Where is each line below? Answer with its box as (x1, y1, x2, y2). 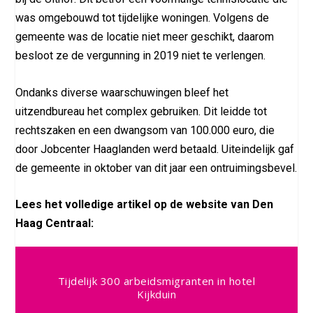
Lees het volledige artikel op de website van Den (15, 198, 274, 212)
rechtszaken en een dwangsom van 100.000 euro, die (15, 123, 275, 137)
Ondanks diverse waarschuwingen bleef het (15, 85, 229, 99)
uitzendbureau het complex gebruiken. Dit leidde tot (15, 104, 268, 118)
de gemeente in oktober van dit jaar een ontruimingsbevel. (15, 161, 298, 175)
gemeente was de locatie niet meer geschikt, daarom (15, 30, 275, 44)
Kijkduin (137, 287, 176, 302)
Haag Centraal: (15, 217, 94, 231)
